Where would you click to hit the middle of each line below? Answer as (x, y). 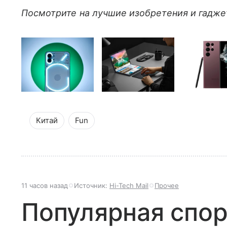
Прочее (167, 186)
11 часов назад (45, 186)
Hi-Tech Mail (129, 186)
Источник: (92, 186)
